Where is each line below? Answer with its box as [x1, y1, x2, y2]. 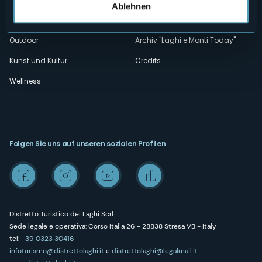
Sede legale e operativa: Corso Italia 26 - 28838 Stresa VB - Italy [9, 222, 218, 231]
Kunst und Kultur [9, 56, 67, 65]
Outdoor [9, 35, 39, 45]
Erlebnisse [9, 15, 44, 25]
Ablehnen [111, 1, 151, 12]
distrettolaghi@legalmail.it [112, 246, 198, 256]
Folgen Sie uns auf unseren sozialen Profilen [9, 139, 166, 149]
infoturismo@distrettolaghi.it [9, 246, 104, 256]
